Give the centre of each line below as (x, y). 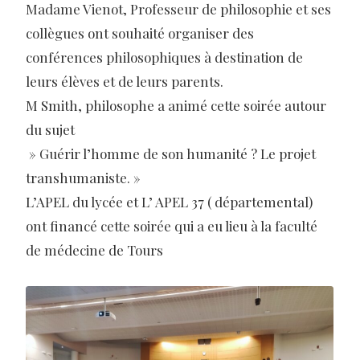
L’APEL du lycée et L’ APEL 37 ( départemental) (170, 201)
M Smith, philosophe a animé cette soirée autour (176, 105)
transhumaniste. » (84, 177)
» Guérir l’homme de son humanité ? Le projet (171, 153)
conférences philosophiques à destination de (165, 57)
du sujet (52, 129)
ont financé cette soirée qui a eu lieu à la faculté (172, 225)
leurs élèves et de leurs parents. (125, 81)
